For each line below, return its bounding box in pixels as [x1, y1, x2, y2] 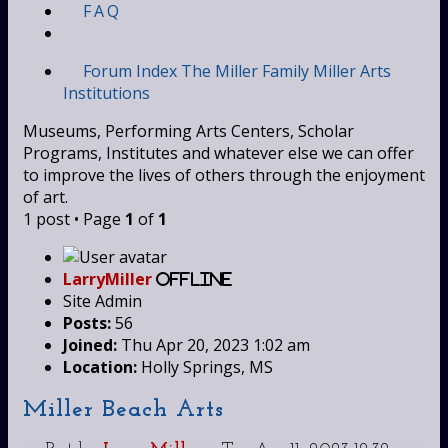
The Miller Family [181, 59, 309, 82]
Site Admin [63, 289, 142, 312]
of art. [23, 185, 68, 208]
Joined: [63, 333, 117, 356]
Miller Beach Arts [23, 397, 224, 422]
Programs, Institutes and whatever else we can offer [23, 141, 414, 164]
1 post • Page [23, 207, 125, 230]
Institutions [63, 81, 150, 104]
